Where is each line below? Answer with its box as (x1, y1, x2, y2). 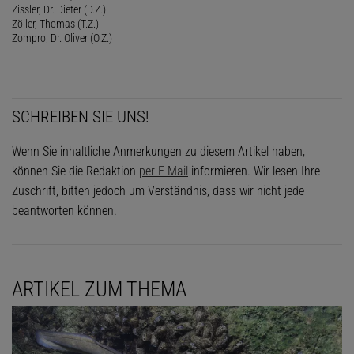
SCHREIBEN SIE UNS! (12, 107, 149, 126)
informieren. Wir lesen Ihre (188, 163, 320, 179)
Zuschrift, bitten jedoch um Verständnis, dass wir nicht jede (12, 183, 304, 198)
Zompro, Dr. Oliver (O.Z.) (12, 31, 112, 44)
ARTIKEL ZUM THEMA (12, 277, 186, 301)
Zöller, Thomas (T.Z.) (12, 17, 99, 30)
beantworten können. (12, 202, 117, 218)
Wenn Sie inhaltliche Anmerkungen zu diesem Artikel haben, (12, 143, 305, 159)
